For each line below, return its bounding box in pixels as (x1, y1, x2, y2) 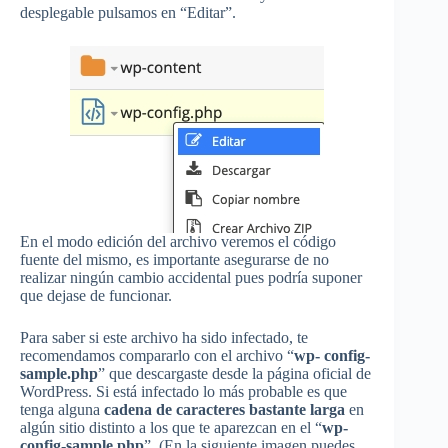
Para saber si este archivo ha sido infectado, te (20, 329, 308, 347)
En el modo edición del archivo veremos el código (20, 233, 336, 251)
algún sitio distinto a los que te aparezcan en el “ (20, 419, 322, 437)
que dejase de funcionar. (20, 287, 172, 305)
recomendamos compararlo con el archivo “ (20, 347, 294, 365)
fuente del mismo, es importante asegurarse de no (20, 251, 329, 269)
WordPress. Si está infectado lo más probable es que (20, 383, 347, 401)
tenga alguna (20, 401, 104, 419)
